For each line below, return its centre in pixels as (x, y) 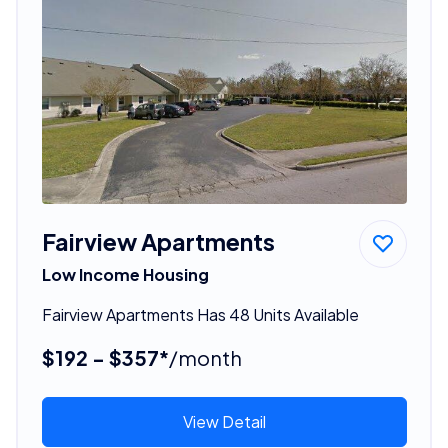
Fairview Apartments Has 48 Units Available (200, 314)
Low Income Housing (125, 274)
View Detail (224, 421)
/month (205, 357)
